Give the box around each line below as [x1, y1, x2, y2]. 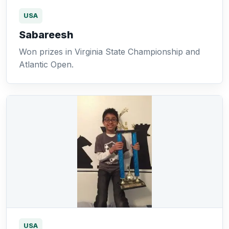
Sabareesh [19, 29, 74, 41]
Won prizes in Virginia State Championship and [19, 47, 200, 57]
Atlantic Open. [19, 59, 74, 70]
